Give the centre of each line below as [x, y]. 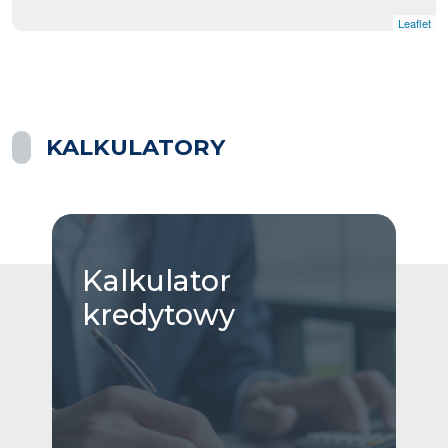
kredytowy [158, 314]
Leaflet [414, 22]
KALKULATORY [135, 146]
